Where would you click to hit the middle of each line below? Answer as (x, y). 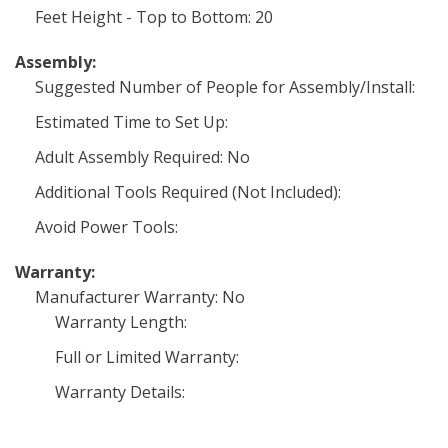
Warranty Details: (120, 392)
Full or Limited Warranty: (147, 357)
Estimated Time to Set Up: (131, 122)
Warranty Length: (121, 322)
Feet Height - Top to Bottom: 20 (154, 17)
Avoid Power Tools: (106, 227)
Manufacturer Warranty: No (140, 297)
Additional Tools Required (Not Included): (188, 192)
